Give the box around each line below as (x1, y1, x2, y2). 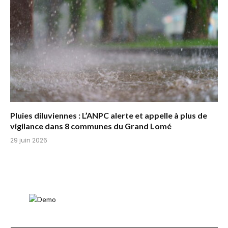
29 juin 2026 (10, 135, 47, 145)
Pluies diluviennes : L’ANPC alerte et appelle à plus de (10, 110, 207, 120)
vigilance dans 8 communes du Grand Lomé (10, 121, 172, 131)
